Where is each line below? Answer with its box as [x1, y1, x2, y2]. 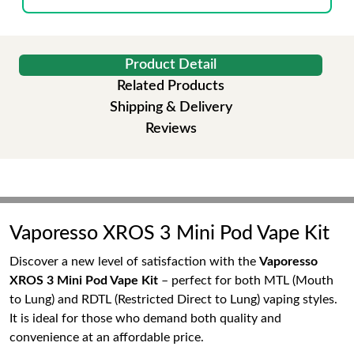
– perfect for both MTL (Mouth [158, 274, 333, 287]
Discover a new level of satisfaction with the [9, 255, 259, 268]
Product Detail [125, 58, 217, 72]
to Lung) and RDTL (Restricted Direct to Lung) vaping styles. [9, 293, 337, 306]
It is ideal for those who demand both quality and [9, 312, 281, 325]
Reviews [145, 122, 197, 136]
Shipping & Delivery [109, 100, 232, 115]
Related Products [117, 79, 224, 93]
